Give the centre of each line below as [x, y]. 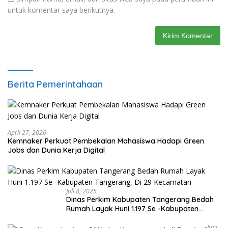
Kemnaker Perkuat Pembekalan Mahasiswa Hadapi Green [106, 141]
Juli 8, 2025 [81, 191]
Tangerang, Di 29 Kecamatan [116, 218]
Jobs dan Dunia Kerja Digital [56, 150]
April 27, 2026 [27, 133]
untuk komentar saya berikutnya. [61, 10]
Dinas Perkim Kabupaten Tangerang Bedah [140, 199]
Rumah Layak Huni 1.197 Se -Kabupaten [132, 209]
